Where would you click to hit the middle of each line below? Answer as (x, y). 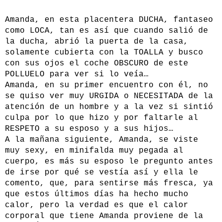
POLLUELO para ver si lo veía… (77, 75)
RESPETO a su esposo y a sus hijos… (89, 129)
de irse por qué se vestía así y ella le (102, 173)
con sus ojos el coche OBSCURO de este (97, 64)
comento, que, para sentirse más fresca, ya (109, 184)
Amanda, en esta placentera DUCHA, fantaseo (109, 20)
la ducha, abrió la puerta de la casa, (97, 42)
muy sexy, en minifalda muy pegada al (94, 151)
